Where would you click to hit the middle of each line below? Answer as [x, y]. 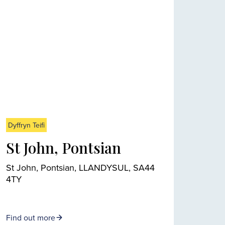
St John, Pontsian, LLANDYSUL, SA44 [80, 167]
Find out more [31, 217]
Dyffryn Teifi [26, 125]
